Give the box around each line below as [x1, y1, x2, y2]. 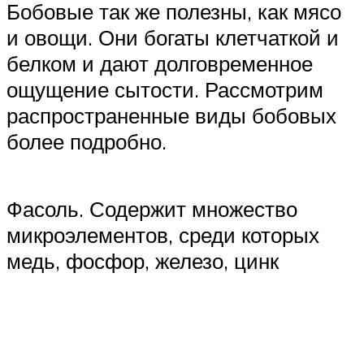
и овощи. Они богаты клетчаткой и [6, 24, 339, 50]
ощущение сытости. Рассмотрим [6, 76, 323, 102]
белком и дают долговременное [6, 50, 313, 76]
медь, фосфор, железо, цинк [6, 248, 279, 275]
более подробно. [6, 128, 167, 154]
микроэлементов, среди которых [6, 222, 319, 249]
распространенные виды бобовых [6, 102, 336, 128]
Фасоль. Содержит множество [6, 196, 297, 223]
